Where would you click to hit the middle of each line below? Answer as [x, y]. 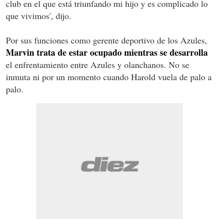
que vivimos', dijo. [39, 15]
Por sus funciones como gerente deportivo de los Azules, [107, 40]
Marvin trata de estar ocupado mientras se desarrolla [107, 52]
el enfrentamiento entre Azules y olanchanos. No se [98, 64]
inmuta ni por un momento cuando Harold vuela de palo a [109, 77]
